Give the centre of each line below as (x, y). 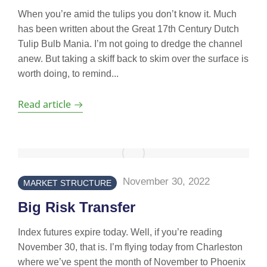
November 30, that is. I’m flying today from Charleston (130, 247)
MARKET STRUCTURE (67, 183)
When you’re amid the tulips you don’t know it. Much (127, 14)
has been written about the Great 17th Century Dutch (128, 29)
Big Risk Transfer (77, 207)
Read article (44, 104)
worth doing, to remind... (68, 74)
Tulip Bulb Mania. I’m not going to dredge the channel (130, 44)
